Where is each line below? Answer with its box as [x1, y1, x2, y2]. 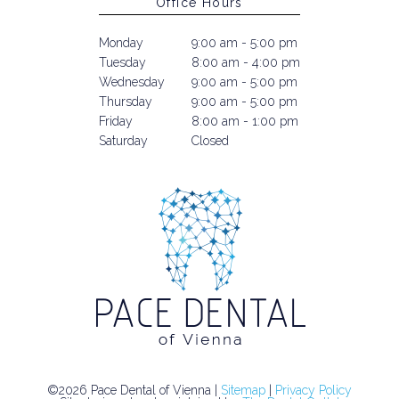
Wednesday [99, 74, 165, 89]
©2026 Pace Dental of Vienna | [47, 382, 221, 397]
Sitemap [221, 382, 265, 397]
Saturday [99, 133, 148, 148]
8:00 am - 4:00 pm [188, 54, 300, 69]
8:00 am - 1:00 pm [188, 113, 298, 128]
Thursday [99, 94, 152, 109]
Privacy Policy [275, 382, 352, 397]
